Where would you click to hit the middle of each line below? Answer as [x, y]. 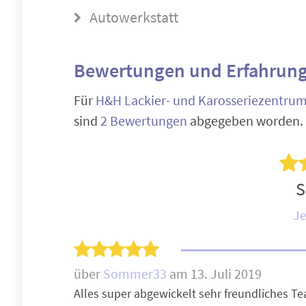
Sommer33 [136, 274]
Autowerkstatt [133, 17]
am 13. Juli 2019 [215, 274]
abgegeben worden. [247, 121]
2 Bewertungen [145, 121]
